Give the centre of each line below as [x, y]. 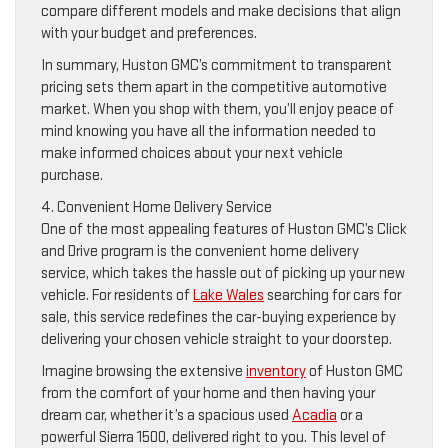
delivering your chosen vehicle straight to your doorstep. [216, 339]
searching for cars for [332, 295]
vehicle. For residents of [117, 295]
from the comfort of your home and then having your [208, 393]
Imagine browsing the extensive [143, 371]
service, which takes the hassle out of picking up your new [223, 273]
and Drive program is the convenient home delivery [200, 251]
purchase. [72, 175]
